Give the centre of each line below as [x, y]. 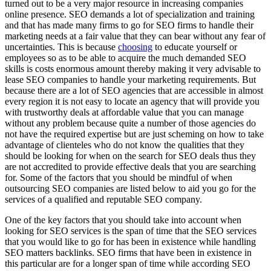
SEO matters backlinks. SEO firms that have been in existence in [128, 252]
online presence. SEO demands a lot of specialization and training [130, 14]
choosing [135, 47]
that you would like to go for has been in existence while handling [130, 241]
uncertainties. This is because [61, 47]
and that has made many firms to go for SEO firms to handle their [129, 25]
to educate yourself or [195, 47]
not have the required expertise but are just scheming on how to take [134, 134]
